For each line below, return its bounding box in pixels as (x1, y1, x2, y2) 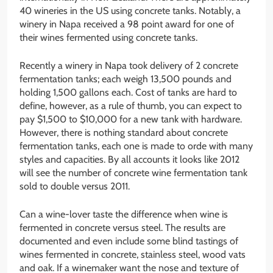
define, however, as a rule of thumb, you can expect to (19, 100, 242, 112)
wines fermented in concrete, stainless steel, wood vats (19, 249, 246, 261)
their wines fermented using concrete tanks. (19, 32, 197, 44)
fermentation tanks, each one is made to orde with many (19, 140, 253, 152)
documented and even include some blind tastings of (19, 235, 238, 247)
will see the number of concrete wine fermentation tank (19, 167, 247, 179)
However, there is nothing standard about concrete (19, 127, 228, 139)
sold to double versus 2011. (19, 180, 130, 193)
